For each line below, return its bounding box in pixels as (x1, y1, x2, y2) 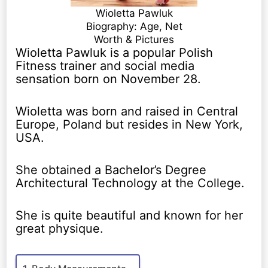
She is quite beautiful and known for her (16, 208, 243, 223)
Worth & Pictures (94, 33, 174, 46)
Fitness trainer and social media (16, 59, 195, 74)
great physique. (16, 221, 104, 236)
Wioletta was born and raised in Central (16, 104, 239, 119)
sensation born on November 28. (16, 72, 202, 87)
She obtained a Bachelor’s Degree (16, 163, 207, 178)
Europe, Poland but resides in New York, (16, 117, 243, 132)
